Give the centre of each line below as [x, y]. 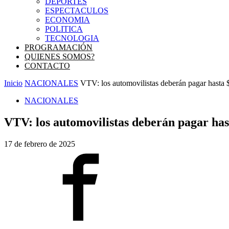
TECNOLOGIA [72, 38]
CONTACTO [47, 66]
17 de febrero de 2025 [40, 144]
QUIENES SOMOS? [60, 56]
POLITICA [64, 29]
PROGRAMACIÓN [59, 47]
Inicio [13, 83]
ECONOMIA [67, 20]
